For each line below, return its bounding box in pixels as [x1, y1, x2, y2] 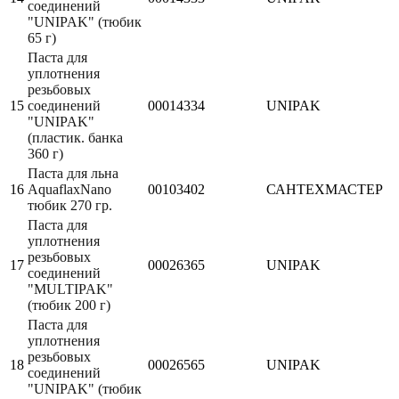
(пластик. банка [28, 129, 123, 145]
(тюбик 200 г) [28, 297, 110, 313]
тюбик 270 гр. [28, 197, 112, 213]
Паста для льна [28, 165, 118, 181]
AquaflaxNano [28, 181, 111, 197]
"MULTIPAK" [28, 281, 113, 297]
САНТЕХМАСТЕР [266, 181, 383, 197]
